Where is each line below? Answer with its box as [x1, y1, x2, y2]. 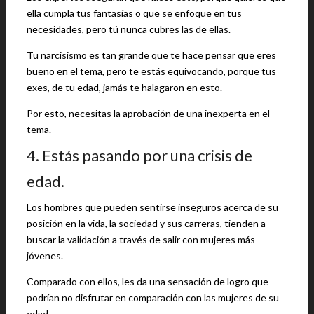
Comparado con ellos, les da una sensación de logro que [27, 275, 268, 287]
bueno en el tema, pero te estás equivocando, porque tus [27, 65, 276, 77]
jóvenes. [27, 250, 63, 261]
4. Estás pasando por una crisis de [27, 146, 252, 165]
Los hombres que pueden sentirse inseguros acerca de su [27, 201, 278, 213]
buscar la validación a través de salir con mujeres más [27, 233, 255, 245]
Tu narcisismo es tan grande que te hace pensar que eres [27, 49, 276, 61]
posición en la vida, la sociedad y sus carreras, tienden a [27, 217, 266, 229]
